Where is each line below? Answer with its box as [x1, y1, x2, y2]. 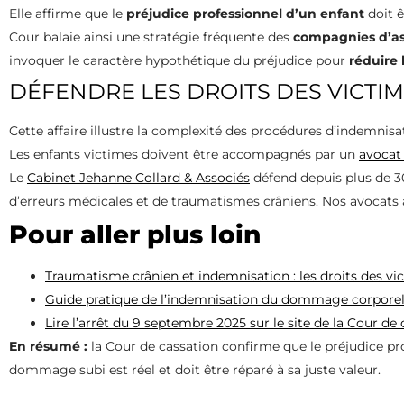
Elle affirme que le [9, 5, 126, 22]
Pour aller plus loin [9, 218, 261, 250]
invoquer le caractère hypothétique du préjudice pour [9, 51, 349, 69]
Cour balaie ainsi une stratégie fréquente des [9, 28, 293, 45]
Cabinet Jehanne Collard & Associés [27, 169, 250, 186]
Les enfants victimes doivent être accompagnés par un [9, 145, 359, 162]
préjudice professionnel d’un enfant [126, 5, 364, 22]
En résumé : [9, 337, 87, 354]
